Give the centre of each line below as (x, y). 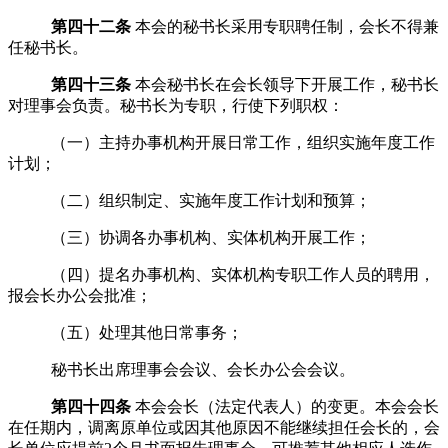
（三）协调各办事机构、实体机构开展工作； (210, 237)
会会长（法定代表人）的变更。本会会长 (294, 406)
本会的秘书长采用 (198, 26)
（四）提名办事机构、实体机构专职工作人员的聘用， (242, 274)
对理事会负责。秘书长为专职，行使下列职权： (176, 105)
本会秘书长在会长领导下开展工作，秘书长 (286, 84)
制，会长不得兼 (382, 26)
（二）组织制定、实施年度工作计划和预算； (210, 200)
